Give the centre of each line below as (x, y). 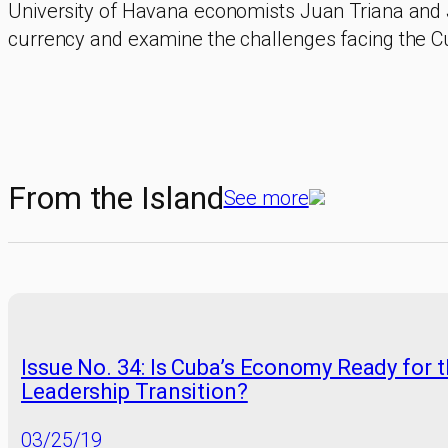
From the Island (116, 197)
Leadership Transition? (134, 392)
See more (266, 197)
